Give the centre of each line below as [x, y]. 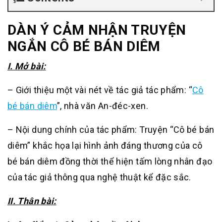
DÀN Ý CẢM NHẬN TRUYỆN [97, 30]
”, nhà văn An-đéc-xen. [102, 106]
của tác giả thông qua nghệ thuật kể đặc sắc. [99, 177]
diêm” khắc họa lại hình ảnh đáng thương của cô [105, 145]
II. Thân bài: [32, 201]
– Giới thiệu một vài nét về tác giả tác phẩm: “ [100, 90]
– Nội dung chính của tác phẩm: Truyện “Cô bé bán [111, 130]
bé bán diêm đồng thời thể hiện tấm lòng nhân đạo [110, 161]
